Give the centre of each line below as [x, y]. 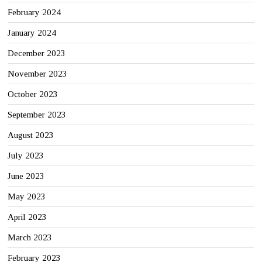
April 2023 [27, 217]
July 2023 [26, 155]
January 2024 [32, 32]
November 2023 [38, 73]
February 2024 [35, 12]
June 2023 [26, 176]
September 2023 [37, 114]
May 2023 [27, 196]
